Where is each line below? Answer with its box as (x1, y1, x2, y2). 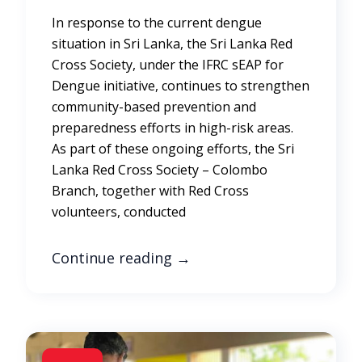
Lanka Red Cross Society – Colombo (52, 160, 267, 179)
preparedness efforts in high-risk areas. (52, 118, 293, 137)
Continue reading (52, 247, 176, 267)
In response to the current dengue (52, 13, 262, 32)
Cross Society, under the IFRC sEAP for (52, 55, 284, 74)
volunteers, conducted (52, 202, 186, 221)
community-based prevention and (52, 97, 256, 116)
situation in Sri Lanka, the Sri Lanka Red (52, 34, 293, 53)
